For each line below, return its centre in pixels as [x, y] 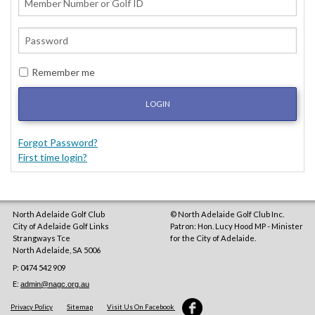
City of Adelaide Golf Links [61, 226]
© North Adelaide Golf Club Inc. [227, 214]
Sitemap [80, 307]
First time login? [53, 157]
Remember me [63, 72]
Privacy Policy [32, 307]
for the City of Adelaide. [213, 238]
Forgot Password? [58, 143]
